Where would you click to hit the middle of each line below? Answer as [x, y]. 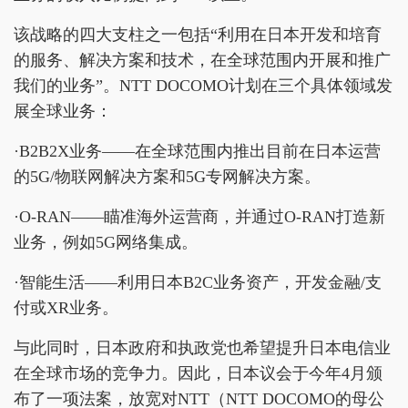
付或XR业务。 [66, 308]
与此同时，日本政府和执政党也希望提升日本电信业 [202, 348]
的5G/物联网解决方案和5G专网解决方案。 [167, 177]
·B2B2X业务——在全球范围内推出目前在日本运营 [197, 151]
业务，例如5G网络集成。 [106, 242]
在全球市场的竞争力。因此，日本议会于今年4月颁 [198, 373]
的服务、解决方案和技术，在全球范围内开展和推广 [202, 60]
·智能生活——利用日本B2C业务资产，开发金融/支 [198, 282]
